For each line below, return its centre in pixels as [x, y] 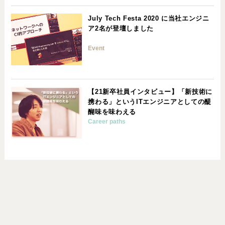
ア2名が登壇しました [121, 29]
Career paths [107, 122]
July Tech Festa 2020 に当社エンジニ [149, 19]
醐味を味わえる [112, 112]
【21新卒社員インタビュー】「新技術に [150, 92]
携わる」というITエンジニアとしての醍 [150, 102]
